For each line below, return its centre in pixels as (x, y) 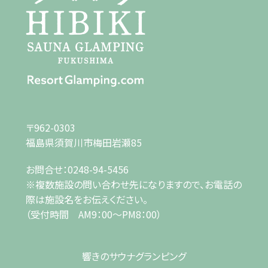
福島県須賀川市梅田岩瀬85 (84, 142)
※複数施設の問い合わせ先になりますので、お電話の (134, 184)
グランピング (160, 256)
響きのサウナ (108, 256)
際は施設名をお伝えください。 (87, 199)
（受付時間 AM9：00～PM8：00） (94, 214)
